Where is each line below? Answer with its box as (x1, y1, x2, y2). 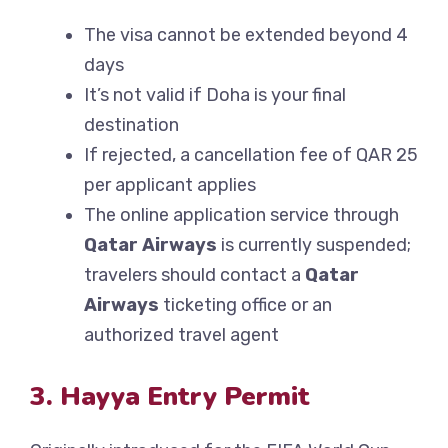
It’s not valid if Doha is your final (84, 84, 346, 107)
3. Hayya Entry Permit (30, 379, 310, 415)
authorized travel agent (84, 324, 279, 347)
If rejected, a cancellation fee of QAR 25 (84, 144, 418, 167)
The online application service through (84, 204, 399, 227)
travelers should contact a (84, 264, 305, 287)
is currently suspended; (217, 234, 411, 257)
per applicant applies (84, 174, 256, 197)
